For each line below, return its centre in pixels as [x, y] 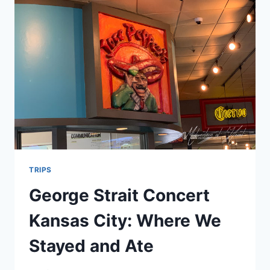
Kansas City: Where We [125, 220]
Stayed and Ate [91, 246]
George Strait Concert [119, 195]
